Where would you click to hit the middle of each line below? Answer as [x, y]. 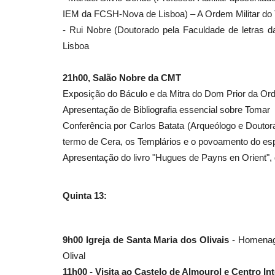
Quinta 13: [85, 195]
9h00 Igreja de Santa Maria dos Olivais [146, 239]
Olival [74, 255]
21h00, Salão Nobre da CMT [122, 77]
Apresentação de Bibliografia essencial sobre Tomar [166, 109]
